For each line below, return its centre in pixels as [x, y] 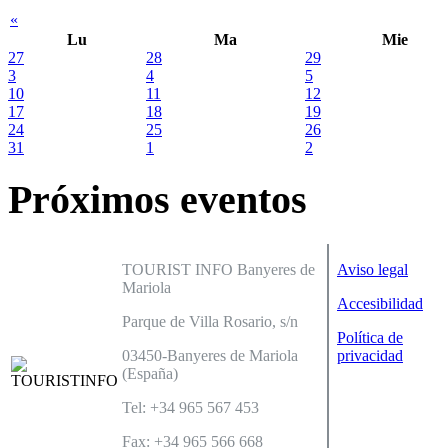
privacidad [370, 355]
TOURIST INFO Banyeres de [218, 269]
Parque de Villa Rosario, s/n [210, 321]
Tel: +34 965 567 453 [190, 407]
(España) [150, 373]
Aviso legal [372, 269]
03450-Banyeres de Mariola [210, 355]
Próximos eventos [157, 200]
